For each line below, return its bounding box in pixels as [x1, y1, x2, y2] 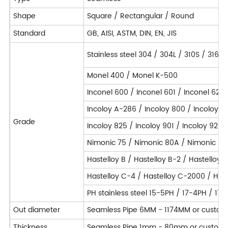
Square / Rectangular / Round [87, 10, 194, 22]
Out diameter [13, 204, 62, 216]
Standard [13, 27, 47, 40]
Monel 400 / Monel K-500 [87, 70, 180, 82]
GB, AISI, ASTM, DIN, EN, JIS [87, 27, 177, 40]
